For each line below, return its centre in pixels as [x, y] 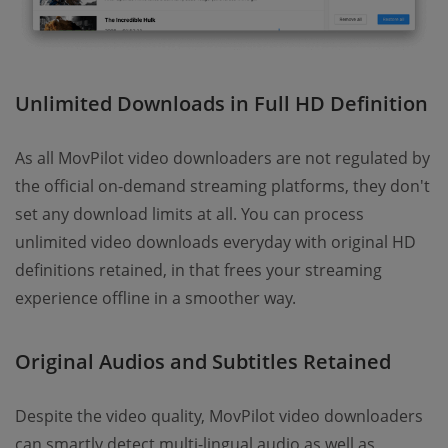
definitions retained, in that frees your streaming [198, 270]
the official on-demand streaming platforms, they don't [222, 186]
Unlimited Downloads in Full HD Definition [221, 104]
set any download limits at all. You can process [189, 214]
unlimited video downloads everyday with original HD [215, 242]
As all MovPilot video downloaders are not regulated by [222, 158]
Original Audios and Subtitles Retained [203, 362]
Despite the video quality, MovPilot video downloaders [219, 416]
